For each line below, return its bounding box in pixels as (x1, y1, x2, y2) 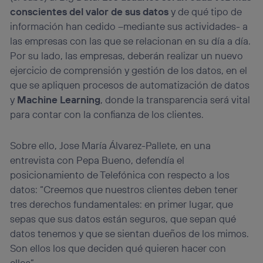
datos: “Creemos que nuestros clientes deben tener (10, 183, 238, 195)
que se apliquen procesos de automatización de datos (10, 79, 250, 92)
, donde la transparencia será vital (100, 93, 251, 106)
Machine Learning (17, 93, 101, 106)
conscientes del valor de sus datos (10, 5, 169, 18)
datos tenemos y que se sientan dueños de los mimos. (10, 227, 249, 240)
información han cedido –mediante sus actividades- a (10, 20, 248, 33)
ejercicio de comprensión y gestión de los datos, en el (10, 64, 248, 77)
